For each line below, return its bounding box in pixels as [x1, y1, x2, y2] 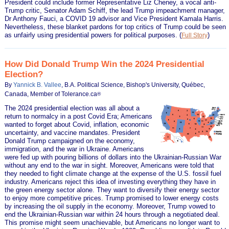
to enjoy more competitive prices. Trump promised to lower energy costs [5, 194, 219, 202]
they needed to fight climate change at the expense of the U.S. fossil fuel [5, 169, 222, 177]
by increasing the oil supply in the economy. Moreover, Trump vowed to [5, 202, 216, 210]
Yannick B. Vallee [13, 81, 62, 88]
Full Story [181, 31, 208, 39]
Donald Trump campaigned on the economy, [5, 136, 135, 145]
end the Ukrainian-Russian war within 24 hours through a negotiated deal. [5, 210, 220, 218]
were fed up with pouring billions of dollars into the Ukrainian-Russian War [5, 153, 222, 161]
